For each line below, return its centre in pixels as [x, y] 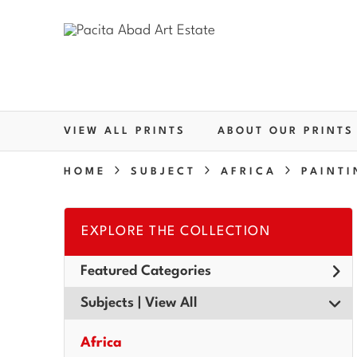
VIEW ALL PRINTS [125, 131]
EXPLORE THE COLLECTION [176, 231]
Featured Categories [146, 271]
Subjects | [113, 303]
